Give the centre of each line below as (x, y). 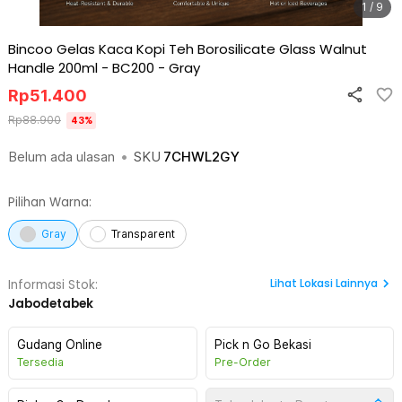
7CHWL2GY (201, 157)
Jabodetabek (51, 304)
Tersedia (40, 362)
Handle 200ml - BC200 (81, 68)
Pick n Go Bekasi (262, 345)
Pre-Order (242, 362)
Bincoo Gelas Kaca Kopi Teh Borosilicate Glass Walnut (188, 49)
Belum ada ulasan (61, 157)
